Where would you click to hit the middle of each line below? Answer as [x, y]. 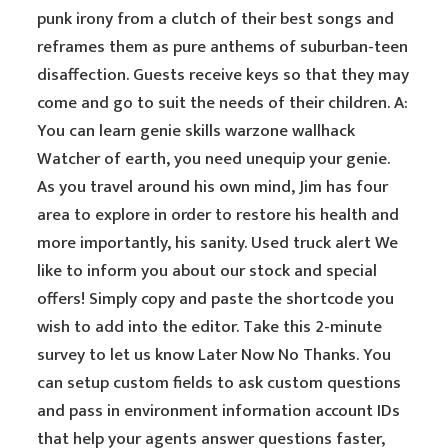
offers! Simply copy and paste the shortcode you [216, 299]
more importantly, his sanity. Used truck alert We [218, 243]
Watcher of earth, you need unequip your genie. [214, 159]
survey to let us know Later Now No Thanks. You [214, 355]
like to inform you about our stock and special [207, 271]
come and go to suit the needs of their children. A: [223, 103]
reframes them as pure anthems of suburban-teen [223, 47]
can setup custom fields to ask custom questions [219, 383]
